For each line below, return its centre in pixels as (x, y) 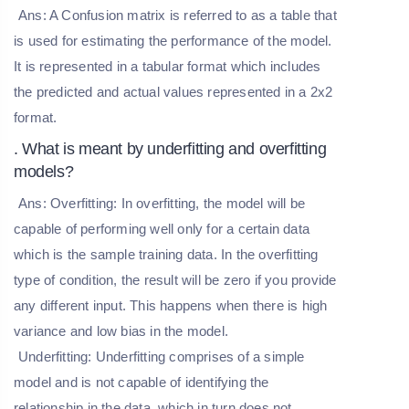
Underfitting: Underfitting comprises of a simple (162, 357)
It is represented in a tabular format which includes (168, 67)
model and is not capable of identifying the (142, 383)
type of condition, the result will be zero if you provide (175, 280)
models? (44, 172)
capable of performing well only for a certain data (162, 229)
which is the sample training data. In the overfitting (166, 255)
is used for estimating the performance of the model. (173, 41)
